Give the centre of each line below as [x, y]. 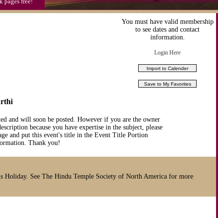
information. [167, 37]
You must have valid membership [167, 22]
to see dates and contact [167, 29]
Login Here [167, 53]
